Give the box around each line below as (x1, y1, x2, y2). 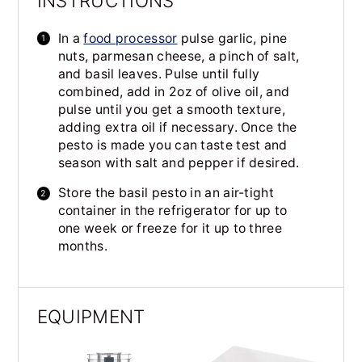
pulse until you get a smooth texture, (57, 101, 285, 117)
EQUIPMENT (36, 305, 145, 328)
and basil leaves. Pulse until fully (57, 65, 260, 82)
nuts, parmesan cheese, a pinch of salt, (57, 48, 300, 64)
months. (57, 238, 107, 255)
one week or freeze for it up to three (57, 221, 282, 237)
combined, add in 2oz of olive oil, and (57, 83, 290, 99)
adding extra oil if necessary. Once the (57, 119, 297, 135)
